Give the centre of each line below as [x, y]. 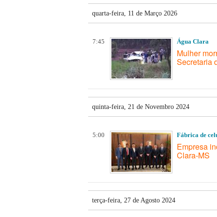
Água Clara [193, 41]
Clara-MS [193, 155]
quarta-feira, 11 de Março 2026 [135, 13]
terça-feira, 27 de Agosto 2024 [134, 200]
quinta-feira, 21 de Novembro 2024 [141, 107]
